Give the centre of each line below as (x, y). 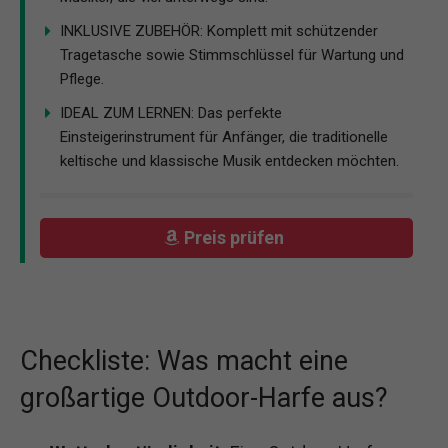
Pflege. (82, 78)
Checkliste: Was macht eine (184, 360)
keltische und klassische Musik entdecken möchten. (229, 160)
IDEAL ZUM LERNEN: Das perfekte (171, 112)
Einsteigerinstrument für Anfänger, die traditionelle (224, 136)
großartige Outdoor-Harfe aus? (204, 397)
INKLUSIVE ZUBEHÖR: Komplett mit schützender (219, 30)
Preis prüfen (236, 238)
